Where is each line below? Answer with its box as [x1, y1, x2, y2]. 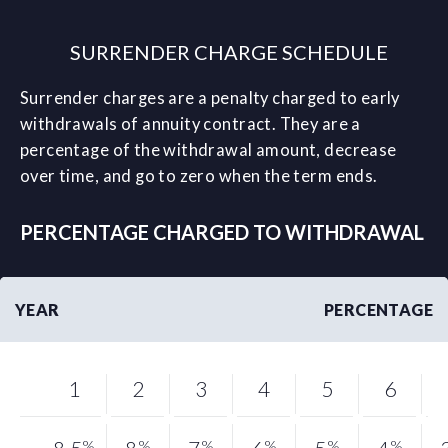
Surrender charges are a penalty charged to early [20, 87, 400, 108]
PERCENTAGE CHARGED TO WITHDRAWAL [20, 219, 424, 244]
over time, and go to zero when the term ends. [20, 165, 378, 186]
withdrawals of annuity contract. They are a [20, 113, 361, 134]
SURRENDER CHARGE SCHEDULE [70, 39, 389, 64]
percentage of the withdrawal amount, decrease [20, 139, 397, 160]
